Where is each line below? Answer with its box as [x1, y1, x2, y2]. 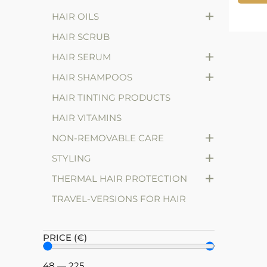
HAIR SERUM [52, 51, 111, 63]
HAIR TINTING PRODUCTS [52, 92, 170, 104]
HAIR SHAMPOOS [52, 72, 132, 83]
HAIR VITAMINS [52, 112, 122, 124]
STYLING [52, 153, 91, 164]
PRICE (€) [43, 232, 87, 244]
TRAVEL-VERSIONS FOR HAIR [52, 193, 186, 205]
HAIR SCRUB [52, 31, 110, 43]
